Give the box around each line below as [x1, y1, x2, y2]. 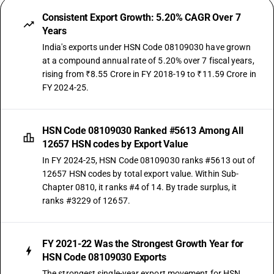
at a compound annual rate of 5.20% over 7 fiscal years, [42, 56, 254, 65]
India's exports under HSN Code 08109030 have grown [42, 42, 251, 52]
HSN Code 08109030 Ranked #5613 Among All [42, 125, 243, 136]
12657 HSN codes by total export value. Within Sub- [42, 169, 239, 179]
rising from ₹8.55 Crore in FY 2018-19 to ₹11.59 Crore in [42, 69, 256, 79]
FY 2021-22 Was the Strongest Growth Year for [42, 238, 244, 250]
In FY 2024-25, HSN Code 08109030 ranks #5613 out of [42, 155, 256, 165]
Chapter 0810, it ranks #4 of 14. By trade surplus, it [42, 182, 237, 192]
